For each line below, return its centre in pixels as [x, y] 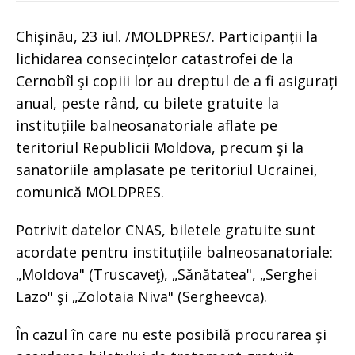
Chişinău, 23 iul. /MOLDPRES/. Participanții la [167, 36]
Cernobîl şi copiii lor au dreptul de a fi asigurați [177, 80]
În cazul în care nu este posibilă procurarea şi [171, 334]
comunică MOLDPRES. [90, 191]
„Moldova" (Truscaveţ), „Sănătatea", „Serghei [166, 274]
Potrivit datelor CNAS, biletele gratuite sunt [166, 229]
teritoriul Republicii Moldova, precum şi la [160, 147]
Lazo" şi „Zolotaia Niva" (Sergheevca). [141, 296]
